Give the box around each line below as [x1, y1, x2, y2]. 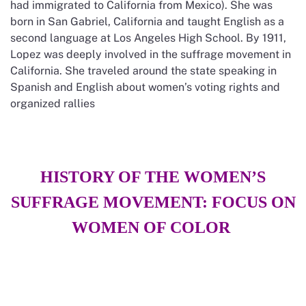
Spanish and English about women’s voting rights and [10, 80, 280, 94]
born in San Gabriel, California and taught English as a [10, 14, 284, 28]
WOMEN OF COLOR [72, 218, 234, 236]
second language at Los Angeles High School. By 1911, [10, 31, 286, 44]
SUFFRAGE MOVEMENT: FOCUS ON [10, 193, 296, 211]
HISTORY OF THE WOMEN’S [40, 167, 266, 186]
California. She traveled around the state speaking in [10, 64, 277, 77]
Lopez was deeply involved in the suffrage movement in [10, 47, 291, 61]
